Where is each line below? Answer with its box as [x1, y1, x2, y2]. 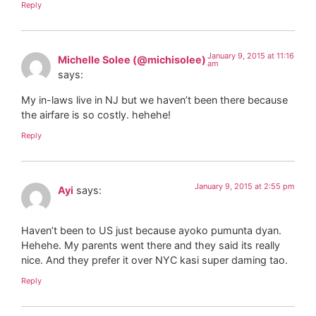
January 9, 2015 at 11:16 [207, 51, 294, 61]
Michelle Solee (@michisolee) [58, 54, 206, 66]
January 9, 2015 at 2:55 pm [195, 181, 295, 192]
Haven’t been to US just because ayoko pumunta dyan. [21, 224, 281, 236]
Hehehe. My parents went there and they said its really [21, 238, 280, 251]
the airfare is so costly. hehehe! [21, 108, 171, 121]
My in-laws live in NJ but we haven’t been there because [21, 93, 288, 106]
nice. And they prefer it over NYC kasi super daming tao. [21, 253, 288, 266]
